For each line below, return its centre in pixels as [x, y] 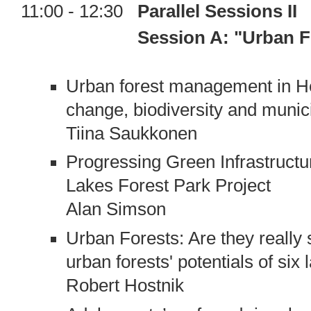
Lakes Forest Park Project [168, 186]
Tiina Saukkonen [131, 133]
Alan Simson [116, 209]
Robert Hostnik [125, 286]
